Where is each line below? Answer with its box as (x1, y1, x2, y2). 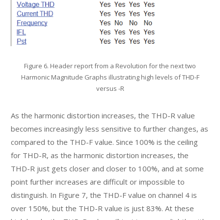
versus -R (96, 84, 124, 93)
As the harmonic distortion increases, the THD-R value (11, 110, 195, 121)
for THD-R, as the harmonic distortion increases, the (11, 150, 189, 161)
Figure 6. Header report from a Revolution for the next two (24, 61, 196, 71)
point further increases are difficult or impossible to (11, 177, 185, 187)
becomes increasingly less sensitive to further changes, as (11, 124, 209, 134)
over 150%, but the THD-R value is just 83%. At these (11, 203, 194, 214)
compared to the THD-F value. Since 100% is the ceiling (11, 137, 198, 147)
